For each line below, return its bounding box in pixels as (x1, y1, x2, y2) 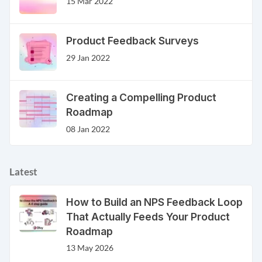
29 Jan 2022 (66, 52, 110, 63)
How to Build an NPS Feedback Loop (66, 195, 243, 208)
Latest (9, 165, 37, 178)
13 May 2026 (66, 243, 113, 253)
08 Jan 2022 (66, 123, 110, 134)
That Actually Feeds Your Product (66, 210, 230, 223)
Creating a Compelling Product (66, 91, 216, 104)
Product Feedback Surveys (66, 35, 199, 47)
